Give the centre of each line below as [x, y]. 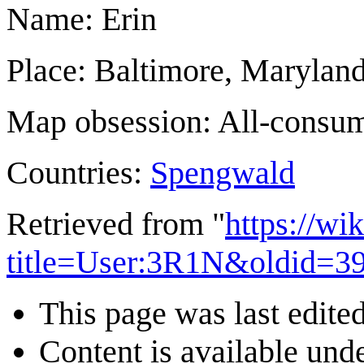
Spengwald [223, 172]
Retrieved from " [116, 223]
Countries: [78, 172]
